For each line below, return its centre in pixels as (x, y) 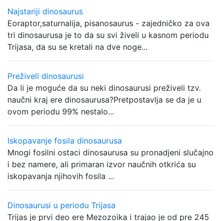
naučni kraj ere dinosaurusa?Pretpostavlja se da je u (104, 100)
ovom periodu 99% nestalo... (61, 111)
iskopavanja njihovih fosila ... (61, 176)
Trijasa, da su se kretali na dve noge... (77, 47)
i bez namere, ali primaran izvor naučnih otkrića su (102, 164)
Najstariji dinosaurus (45, 11)
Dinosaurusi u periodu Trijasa (61, 205)
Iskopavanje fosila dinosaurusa (65, 141)
